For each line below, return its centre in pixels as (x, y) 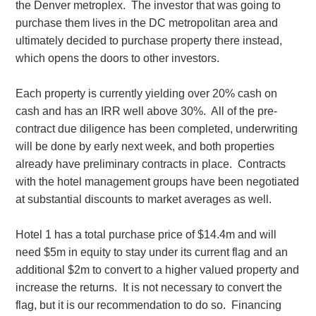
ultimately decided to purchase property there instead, (148, 41)
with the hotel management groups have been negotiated (157, 182)
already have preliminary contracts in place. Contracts (150, 164)
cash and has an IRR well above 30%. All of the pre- (146, 111)
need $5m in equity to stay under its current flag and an (151, 253)
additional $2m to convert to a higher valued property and (157, 270)
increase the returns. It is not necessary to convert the (148, 288)
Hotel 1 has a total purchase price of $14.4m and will (146, 235)
